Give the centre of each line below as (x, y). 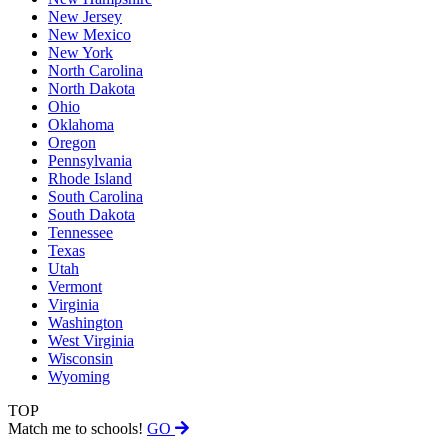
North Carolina (95, 71)
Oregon (72, 143)
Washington (85, 323)
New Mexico (89, 35)
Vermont (75, 287)
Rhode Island (90, 179)
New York (80, 53)
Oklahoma (81, 125)
